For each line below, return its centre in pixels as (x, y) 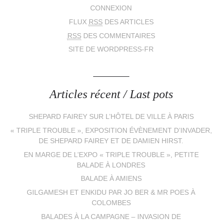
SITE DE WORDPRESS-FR (111, 50)
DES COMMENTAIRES (118, 36)
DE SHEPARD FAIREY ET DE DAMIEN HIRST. (111, 141)
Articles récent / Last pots (111, 94)
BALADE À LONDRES (111, 165)
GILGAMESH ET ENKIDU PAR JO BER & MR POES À (111, 193)
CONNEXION (111, 8)
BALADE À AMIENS (111, 179)
